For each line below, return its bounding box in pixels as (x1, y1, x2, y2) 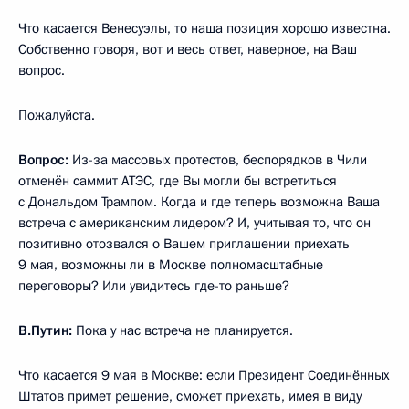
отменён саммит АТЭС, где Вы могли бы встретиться (18, 171, 337, 190)
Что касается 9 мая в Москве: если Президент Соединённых (18, 365, 390, 384)
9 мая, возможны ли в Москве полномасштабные (18, 255, 323, 274)
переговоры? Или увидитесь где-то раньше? (18, 276, 289, 295)
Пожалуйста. (18, 105, 95, 124)
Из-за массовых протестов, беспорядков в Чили (72, 150, 367, 169)
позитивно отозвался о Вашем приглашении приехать (18, 234, 350, 253)
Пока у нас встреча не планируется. (72, 320, 293, 340)
